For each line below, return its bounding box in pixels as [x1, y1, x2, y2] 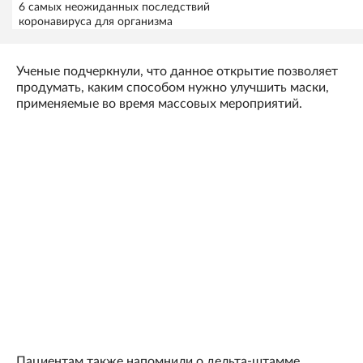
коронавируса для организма [19, 16, 173, 28]
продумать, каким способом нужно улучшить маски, [16, 81, 329, 95]
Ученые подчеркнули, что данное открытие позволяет [16, 65, 338, 79]
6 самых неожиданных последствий [19, 2, 210, 14]
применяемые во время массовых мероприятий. [16, 97, 302, 111]
